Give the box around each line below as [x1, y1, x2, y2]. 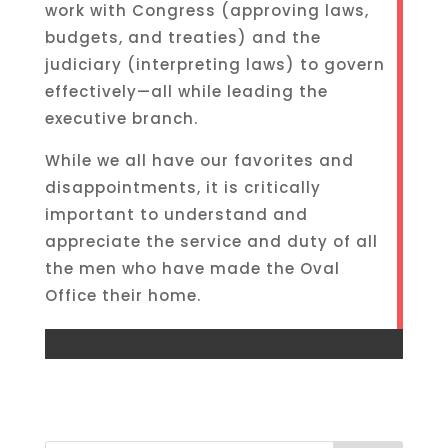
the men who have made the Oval [44, 258, 340, 279]
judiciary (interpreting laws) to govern [44, 54, 385, 75]
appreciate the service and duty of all [44, 231, 378, 252]
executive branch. [44, 108, 198, 129]
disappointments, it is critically [44, 177, 321, 198]
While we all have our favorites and [44, 150, 354, 171]
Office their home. [44, 285, 201, 306]
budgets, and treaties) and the [44, 27, 321, 48]
